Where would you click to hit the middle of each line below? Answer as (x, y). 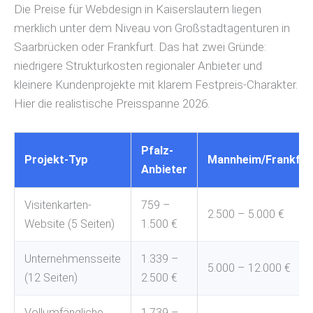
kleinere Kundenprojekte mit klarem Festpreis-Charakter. (156, 84)
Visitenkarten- (58, 205)
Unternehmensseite (73, 259)
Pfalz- (157, 150)
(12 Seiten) (51, 277)
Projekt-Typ (56, 159)
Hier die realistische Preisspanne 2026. (112, 103)
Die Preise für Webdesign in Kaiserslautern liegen (138, 9)
